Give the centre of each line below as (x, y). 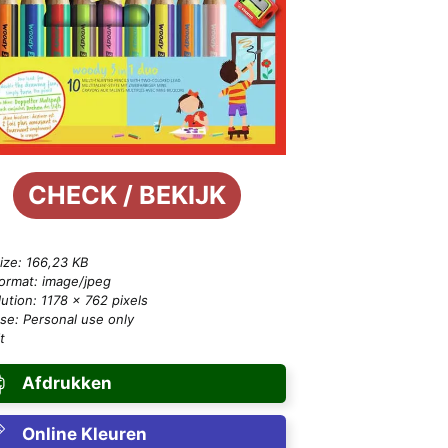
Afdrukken (66, 383)
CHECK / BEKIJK (126, 195)
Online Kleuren (84, 434)
